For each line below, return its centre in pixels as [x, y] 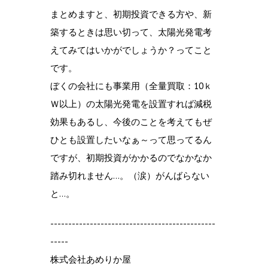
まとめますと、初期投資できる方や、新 [131, 14]
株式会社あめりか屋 [91, 259]
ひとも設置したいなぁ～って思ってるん [131, 139]
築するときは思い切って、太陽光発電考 [131, 32]
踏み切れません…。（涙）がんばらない [130, 175]
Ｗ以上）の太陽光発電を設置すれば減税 [131, 103]
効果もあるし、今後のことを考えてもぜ [131, 121]
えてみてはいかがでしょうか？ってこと [131, 50]
